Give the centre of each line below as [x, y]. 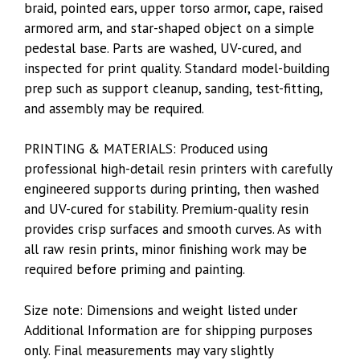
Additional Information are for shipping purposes [168, 330]
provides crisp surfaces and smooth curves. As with [173, 229]
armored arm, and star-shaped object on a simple [169, 28]
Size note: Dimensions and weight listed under [161, 310]
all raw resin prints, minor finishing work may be [166, 249]
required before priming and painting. [135, 269]
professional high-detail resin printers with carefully [178, 169]
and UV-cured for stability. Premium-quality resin [166, 209]
